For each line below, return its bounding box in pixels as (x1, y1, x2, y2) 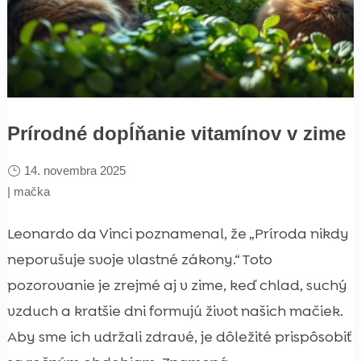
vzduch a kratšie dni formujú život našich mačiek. (6, 301, 343, 322)
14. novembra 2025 (23, 164, 126, 178)
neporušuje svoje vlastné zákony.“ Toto (6, 250, 272, 270)
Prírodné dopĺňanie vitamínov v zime (6, 122, 346, 145)
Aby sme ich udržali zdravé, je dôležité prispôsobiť (6, 327, 351, 347)
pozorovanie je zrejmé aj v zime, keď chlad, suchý (6, 276, 347, 296)
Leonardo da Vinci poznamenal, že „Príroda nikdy (6, 224, 349, 244)
